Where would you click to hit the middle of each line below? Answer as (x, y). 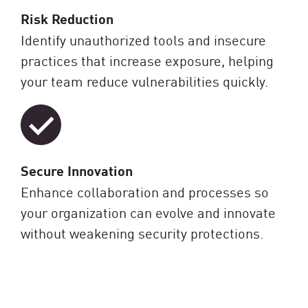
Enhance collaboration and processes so (145, 191)
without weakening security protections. (142, 232)
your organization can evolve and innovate (148, 212)
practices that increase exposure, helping (147, 60)
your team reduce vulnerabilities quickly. (144, 80)
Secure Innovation (77, 170)
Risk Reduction (67, 18)
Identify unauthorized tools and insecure (143, 39)
